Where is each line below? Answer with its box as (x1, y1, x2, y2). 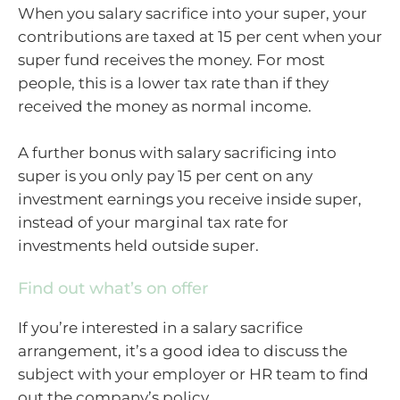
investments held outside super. (18, 236, 259, 254)
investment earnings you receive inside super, (18, 189, 362, 208)
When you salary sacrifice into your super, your (18, 4, 367, 23)
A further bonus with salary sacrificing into (18, 143, 337, 162)
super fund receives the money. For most (18, 51, 325, 70)
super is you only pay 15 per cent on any (18, 166, 312, 185)
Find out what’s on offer (18, 279, 208, 299)
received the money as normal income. (18, 97, 312, 116)
